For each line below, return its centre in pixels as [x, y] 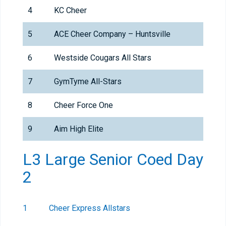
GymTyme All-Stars [88, 82]
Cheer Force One [83, 105]
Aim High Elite [79, 129]
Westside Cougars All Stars [103, 58]
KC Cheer [70, 11]
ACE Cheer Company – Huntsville [112, 34]
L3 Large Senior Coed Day [113, 160]
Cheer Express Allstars [90, 208]
